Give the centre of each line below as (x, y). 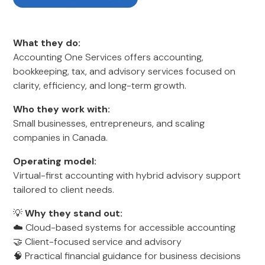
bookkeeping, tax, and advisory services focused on (125, 71)
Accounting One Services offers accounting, (109, 57)
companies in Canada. (61, 138)
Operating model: (55, 161)
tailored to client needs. (64, 190)
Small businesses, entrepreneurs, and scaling (109, 123)
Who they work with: (62, 109)
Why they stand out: (74, 213)
